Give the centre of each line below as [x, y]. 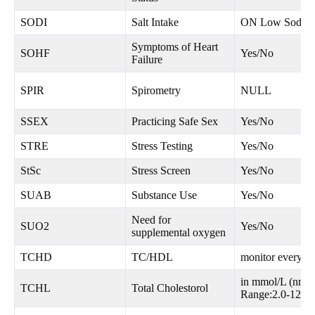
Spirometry [156, 91]
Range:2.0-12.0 [275, 295]
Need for [151, 220]
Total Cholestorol [170, 288]
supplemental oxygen [179, 233]
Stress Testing [162, 146]
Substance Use [164, 195]
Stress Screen [161, 171]
